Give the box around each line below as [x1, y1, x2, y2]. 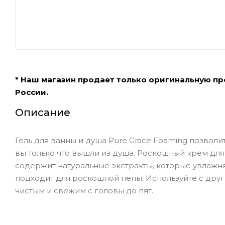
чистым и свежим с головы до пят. [15, 185, 153, 195]
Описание [15, 106, 70, 119]
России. [15, 87, 48, 97]
